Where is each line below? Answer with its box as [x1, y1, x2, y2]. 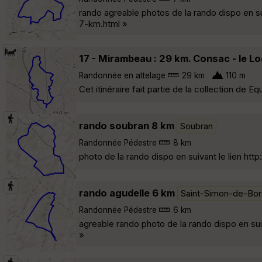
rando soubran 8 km [79, 119, 174, 132]
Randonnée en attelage [79, 70, 166, 80]
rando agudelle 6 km [79, 187, 175, 199]
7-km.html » [79, 18, 127, 29]
